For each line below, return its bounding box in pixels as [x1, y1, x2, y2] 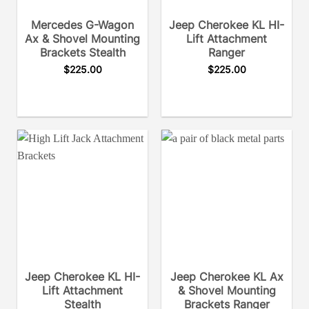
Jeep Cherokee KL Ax [170, 269, 283, 283]
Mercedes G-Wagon [31, 17, 134, 32]
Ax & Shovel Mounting [25, 31, 140, 46]
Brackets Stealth [39, 45, 126, 59]
